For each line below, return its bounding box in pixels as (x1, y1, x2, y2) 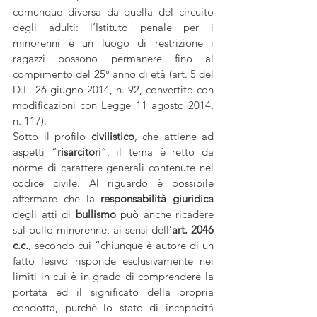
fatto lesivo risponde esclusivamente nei (13, 254, 214, 267)
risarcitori (57, 145, 101, 158)
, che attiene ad (134, 129, 214, 143)
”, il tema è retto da (100, 145, 214, 158)
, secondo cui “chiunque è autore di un (28, 238, 214, 252)
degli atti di (13, 207, 71, 221)
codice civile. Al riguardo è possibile (13, 176, 214, 190)
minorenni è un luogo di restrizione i (13, 36, 214, 50)
